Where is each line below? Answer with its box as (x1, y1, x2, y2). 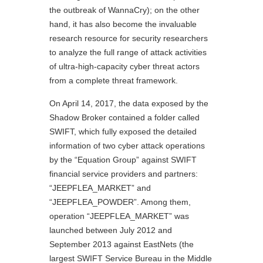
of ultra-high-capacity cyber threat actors (49, 61, 200, 71)
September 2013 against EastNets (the (49, 239, 194, 249)
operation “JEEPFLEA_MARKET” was (49, 211, 189, 221)
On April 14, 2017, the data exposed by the (49, 98, 208, 108)
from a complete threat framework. (49, 75, 178, 85)
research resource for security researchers (49, 33, 208, 43)
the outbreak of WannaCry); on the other (49, 5, 200, 15)
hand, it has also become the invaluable (49, 19, 197, 29)
